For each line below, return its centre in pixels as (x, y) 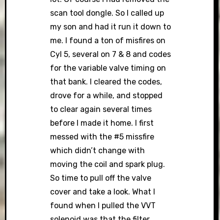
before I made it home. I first (102, 123)
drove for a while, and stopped (107, 96)
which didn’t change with (98, 151)
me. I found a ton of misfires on (108, 41)
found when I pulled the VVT (103, 206)
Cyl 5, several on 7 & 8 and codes (111, 55)
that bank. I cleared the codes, (106, 82)
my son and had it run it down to (111, 27)
